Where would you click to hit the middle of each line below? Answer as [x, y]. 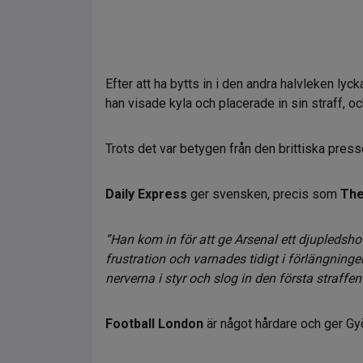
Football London [154, 324]
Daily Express [146, 194]
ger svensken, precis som [264, 194]
